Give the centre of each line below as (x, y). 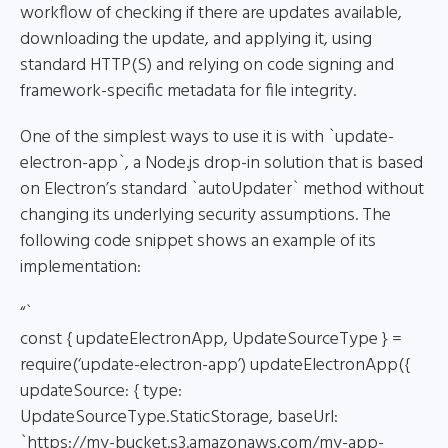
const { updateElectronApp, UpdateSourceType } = (211, 339)
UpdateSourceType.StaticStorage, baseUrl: (179, 417)
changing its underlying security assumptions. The (205, 215)
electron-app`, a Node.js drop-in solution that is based (221, 163)
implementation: (80, 267)
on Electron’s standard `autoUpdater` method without (222, 189)
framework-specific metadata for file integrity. (188, 91)
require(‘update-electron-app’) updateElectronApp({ (215, 365)
